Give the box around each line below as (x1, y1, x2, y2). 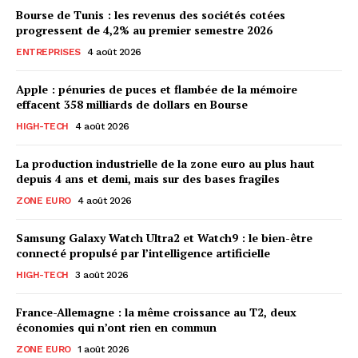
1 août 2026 (78, 344, 129, 356)
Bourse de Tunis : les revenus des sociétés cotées (16, 7, 285, 23)
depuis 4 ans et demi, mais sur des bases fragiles (16, 171, 280, 187)
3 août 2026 (75, 269, 129, 281)
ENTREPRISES (16, 46, 81, 58)
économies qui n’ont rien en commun (16, 320, 217, 336)
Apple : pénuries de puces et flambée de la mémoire (16, 82, 297, 97)
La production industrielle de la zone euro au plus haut (16, 156, 315, 172)
